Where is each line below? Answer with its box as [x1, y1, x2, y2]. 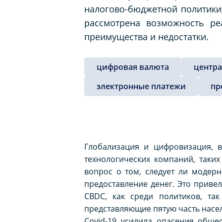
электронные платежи [97, 80, 186, 92]
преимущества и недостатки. [84, 30, 209, 43]
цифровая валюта [97, 61, 169, 72]
